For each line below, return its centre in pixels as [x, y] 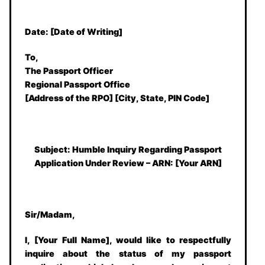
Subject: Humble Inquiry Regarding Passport [128, 150]
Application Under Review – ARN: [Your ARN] [128, 163]
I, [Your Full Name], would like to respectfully [128, 240]
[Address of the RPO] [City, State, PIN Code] [117, 98]
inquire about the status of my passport [128, 254]
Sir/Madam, [50, 214]
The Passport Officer [69, 71]
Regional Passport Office [78, 85]
